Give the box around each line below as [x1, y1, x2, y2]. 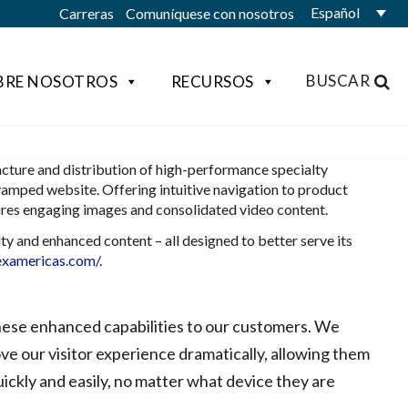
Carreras [59, 5, 114, 22]
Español [310, 4, 360, 21]
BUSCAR [306, 71, 370, 90]
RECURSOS [170, 72, 254, 91]
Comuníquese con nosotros [126, 5, 294, 22]
